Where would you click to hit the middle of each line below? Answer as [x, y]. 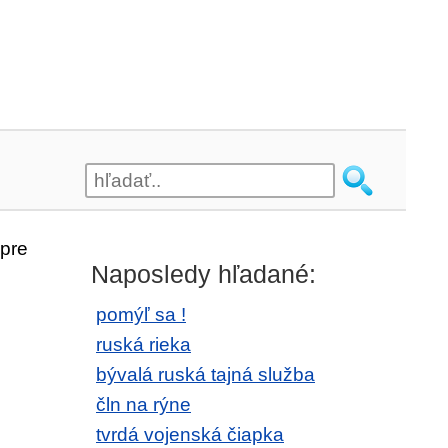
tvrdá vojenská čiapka [190, 434]
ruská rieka [143, 344]
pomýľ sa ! [141, 314]
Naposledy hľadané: [203, 274]
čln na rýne [143, 404]
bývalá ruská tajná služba [205, 374]
